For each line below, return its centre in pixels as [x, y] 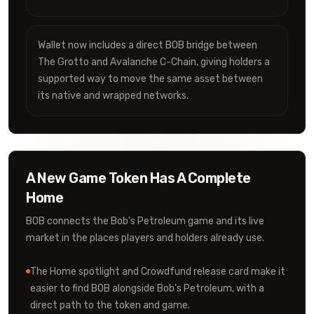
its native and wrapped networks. [113, 96]
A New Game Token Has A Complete [138, 178]
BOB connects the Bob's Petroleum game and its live [145, 221]
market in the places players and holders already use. [145, 238]
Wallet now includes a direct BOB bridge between [148, 45]
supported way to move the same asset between [150, 79]
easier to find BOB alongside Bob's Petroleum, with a [147, 288]
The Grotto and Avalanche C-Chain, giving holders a [154, 62]
